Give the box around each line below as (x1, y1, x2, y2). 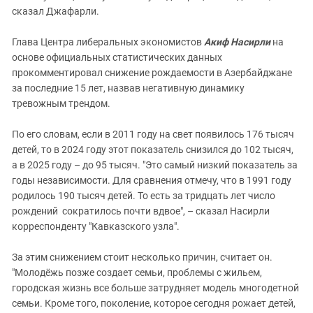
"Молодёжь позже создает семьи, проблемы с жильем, (12, 266, 262, 278)
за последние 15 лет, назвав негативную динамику (12, 82, 245, 94)
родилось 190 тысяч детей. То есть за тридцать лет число (12, 189, 275, 201)
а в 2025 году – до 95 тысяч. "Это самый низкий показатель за (12, 159, 298, 170)
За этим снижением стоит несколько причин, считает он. (12, 251, 272, 263)
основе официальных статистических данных (12, 51, 222, 63)
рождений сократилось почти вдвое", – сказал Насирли (12, 205, 270, 217)
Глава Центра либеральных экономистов (12, 36, 204, 48)
